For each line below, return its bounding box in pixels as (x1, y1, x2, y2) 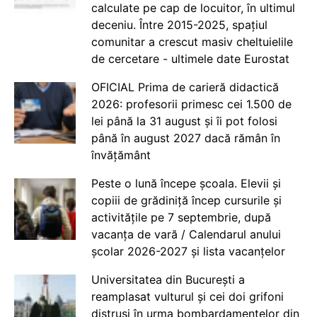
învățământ (91, 148, 151, 162)
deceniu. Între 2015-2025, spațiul (91, 18, 267, 32)
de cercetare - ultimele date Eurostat (91, 52, 289, 66)
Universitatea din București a (91, 272, 245, 287)
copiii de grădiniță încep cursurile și (91, 193, 282, 207)
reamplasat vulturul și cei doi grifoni (91, 289, 284, 304)
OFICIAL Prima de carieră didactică (91, 80, 279, 94)
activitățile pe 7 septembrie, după (91, 210, 271, 224)
